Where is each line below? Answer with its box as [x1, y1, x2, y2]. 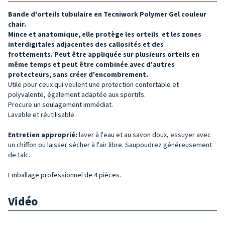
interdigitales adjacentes [8, 39, 95, 49]
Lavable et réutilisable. [8, 109, 76, 119]
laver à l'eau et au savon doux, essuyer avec [79, 130, 211, 139]
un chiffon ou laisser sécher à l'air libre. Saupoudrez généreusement [8, 140, 212, 149]
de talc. [8, 150, 32, 159]
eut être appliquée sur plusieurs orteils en [59, 49, 199, 59]
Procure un [8, 99, 42, 109]
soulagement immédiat [42, 99, 111, 109]
